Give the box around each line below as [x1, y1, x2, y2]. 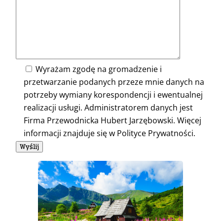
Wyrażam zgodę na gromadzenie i [36, 64, 162, 75]
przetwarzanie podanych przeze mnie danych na [24, 76, 205, 88]
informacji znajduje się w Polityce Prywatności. [24, 128, 196, 139]
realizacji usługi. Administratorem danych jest [24, 102, 193, 113]
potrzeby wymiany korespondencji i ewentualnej [24, 89, 203, 101]
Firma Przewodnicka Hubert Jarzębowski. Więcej [24, 115, 202, 126]
